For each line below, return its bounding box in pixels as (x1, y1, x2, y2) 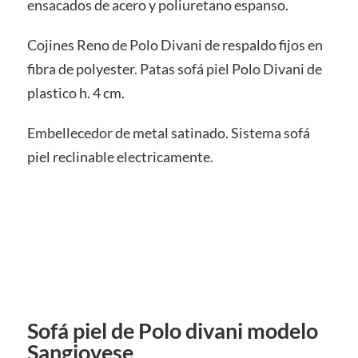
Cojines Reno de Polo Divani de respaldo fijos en (26, 36, 323, 54)
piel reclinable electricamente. (26, 147, 213, 165)
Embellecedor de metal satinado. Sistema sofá (26, 123, 310, 141)
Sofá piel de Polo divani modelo (26, 317, 318, 344)
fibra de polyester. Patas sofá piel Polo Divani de (26, 60, 322, 78)
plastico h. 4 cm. (26, 84, 125, 102)
